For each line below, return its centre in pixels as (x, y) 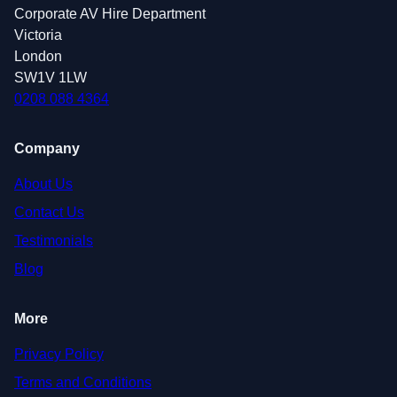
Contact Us (49, 212)
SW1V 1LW (51, 77)
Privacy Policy (59, 354)
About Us (43, 183)
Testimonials (54, 240)
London (38, 56)
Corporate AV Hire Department (110, 13)
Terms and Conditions (83, 382)
